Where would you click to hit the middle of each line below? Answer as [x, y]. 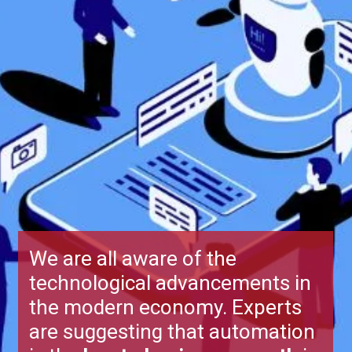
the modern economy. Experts [165, 308]
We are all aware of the [132, 259]
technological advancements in [170, 283]
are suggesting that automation [172, 332]
